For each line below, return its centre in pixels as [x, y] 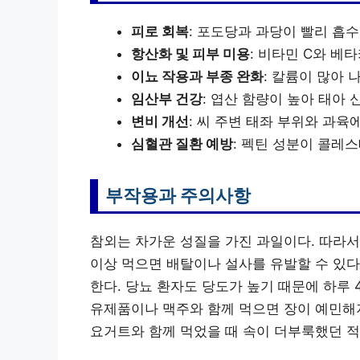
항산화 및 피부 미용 [190, 53]
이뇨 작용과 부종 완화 [197, 76]
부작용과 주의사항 [178, 195]
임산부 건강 [167, 98]
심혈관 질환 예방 [182, 143]
